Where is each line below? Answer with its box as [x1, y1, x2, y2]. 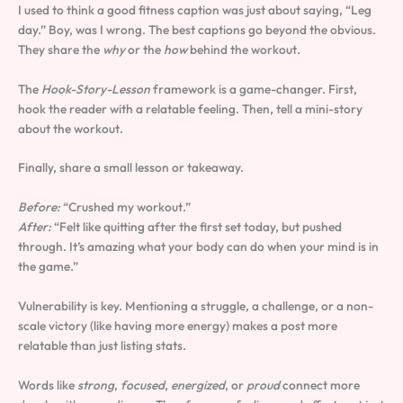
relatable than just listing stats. [18, 337, 186, 354]
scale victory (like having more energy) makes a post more [18, 318, 337, 335]
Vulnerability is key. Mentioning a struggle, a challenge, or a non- [18, 298, 373, 315]
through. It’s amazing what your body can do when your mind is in [18, 238, 379, 255]
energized [171, 377, 225, 394]
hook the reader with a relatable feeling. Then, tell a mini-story [18, 100, 363, 117]
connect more [280, 377, 360, 394]
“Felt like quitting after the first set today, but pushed [51, 219, 342, 236]
